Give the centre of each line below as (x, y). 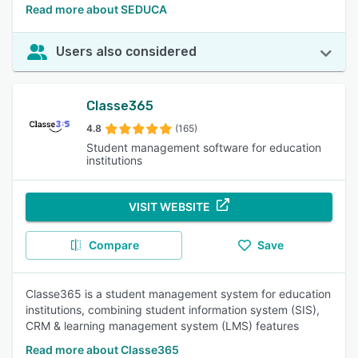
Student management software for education (204, 147)
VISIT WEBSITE (169, 207)
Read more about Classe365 (102, 350)
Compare (113, 245)
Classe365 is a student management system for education (178, 294)
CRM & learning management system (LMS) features (162, 326)
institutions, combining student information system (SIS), (173, 310)
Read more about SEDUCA (96, 9)
